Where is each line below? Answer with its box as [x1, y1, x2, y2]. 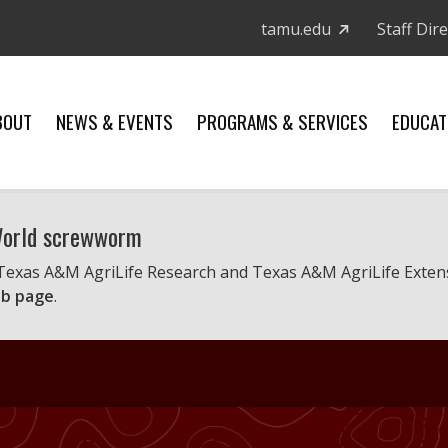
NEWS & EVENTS [56, 107, 173, 135]
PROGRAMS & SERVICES [197, 107, 368, 135]
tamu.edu [261, 17, 331, 40]
